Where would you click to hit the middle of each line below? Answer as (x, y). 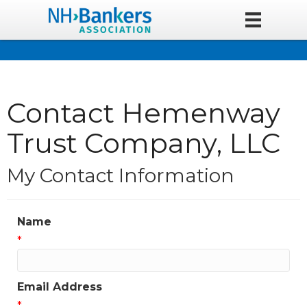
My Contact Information (121, 175)
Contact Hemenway (144, 112)
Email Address (60, 286)
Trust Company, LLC (144, 143)
